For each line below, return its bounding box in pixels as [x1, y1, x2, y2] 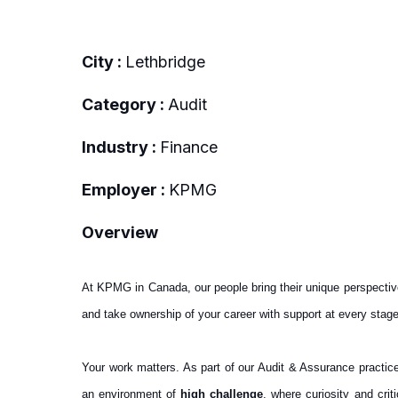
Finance [160, 137, 218, 156]
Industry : [82, 137, 160, 156]
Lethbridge [125, 52, 205, 71]
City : [82, 52, 125, 71]
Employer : [82, 179, 169, 199]
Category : [82, 94, 168, 114]
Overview [82, 222, 158, 242]
